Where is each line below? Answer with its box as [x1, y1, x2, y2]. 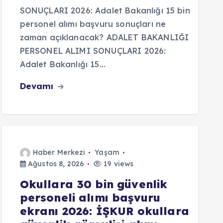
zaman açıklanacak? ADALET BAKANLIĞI [19, 32, 189, 42]
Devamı [19, 81, 56, 91]
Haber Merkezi [32, 148, 86, 157]
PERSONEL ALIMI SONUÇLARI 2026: [19, 46, 166, 56]
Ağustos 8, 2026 [25, 159, 85, 168]
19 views [102, 159, 134, 168]
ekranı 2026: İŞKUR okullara [19, 204, 189, 218]
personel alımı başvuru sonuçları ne [19, 19, 166, 29]
